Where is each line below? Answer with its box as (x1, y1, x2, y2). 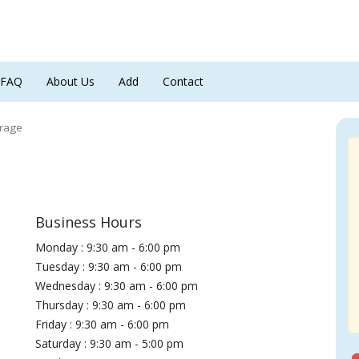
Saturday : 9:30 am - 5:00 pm (35, 336, 184, 351)
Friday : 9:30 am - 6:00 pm (35, 317, 170, 332)
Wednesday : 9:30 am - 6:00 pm (35, 278, 199, 293)
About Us (46, 74, 95, 89)
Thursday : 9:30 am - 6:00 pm (35, 297, 187, 313)
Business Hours (35, 212, 143, 232)
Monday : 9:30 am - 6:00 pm (35, 240, 181, 255)
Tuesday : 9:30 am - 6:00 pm (35, 259, 183, 274)
